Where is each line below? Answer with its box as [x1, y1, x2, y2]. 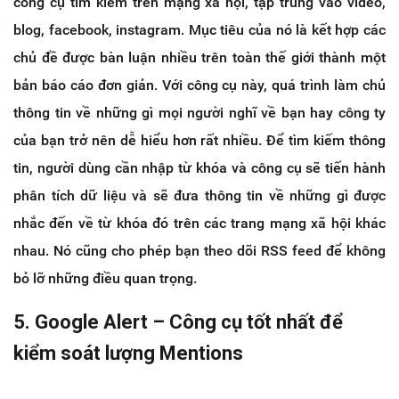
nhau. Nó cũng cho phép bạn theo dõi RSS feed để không [13, 242, 386, 260]
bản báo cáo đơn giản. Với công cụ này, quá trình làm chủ [13, 77, 386, 94]
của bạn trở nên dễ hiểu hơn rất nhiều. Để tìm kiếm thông [13, 132, 386, 150]
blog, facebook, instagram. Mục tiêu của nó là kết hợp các [13, 21, 386, 39]
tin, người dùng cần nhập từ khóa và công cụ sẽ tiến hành [13, 159, 386, 177]
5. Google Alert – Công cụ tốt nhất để [13, 311, 343, 334]
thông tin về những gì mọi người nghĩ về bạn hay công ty [13, 104, 386, 122]
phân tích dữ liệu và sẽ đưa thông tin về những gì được [13, 187, 386, 205]
